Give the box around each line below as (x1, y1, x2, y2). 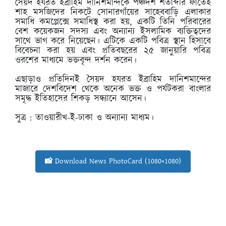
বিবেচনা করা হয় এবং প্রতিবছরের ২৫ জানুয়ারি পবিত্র (15, 44, 211, 58)
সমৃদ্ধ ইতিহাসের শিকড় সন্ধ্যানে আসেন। (15, 92, 146, 105)
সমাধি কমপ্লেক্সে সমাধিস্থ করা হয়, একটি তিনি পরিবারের (15, 15, 211, 29)
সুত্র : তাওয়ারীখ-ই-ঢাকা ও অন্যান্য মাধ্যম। (15, 111, 154, 125)
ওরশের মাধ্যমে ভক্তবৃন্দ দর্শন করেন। (15, 53, 137, 67)
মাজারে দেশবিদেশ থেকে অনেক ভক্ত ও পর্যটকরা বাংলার (15, 82, 211, 96)
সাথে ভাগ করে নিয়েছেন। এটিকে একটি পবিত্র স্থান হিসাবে (15, 34, 211, 48)
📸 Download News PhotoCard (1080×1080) (45, 155, 181, 166)
